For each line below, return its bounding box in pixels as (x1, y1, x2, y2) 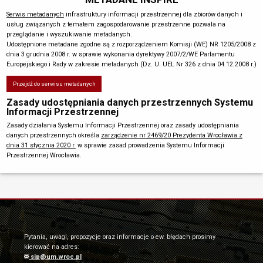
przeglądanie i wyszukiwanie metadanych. (6, 31, 132, 39)
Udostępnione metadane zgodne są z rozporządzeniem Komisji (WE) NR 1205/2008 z (6, 41, 256, 49)
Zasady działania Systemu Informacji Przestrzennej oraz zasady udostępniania (6, 121, 239, 129)
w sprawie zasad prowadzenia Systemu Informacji (75, 141, 224, 149)
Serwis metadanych (6, 11, 64, 19)
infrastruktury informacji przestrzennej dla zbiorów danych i (63, 11, 242, 19)
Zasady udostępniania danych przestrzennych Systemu (6, 97, 253, 109)
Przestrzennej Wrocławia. (6, 151, 82, 159)
